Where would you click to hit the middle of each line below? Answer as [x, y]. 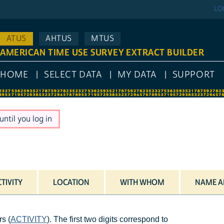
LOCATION [71, 182]
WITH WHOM [142, 182]
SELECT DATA [73, 75]
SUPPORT [193, 75]
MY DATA [137, 75]
